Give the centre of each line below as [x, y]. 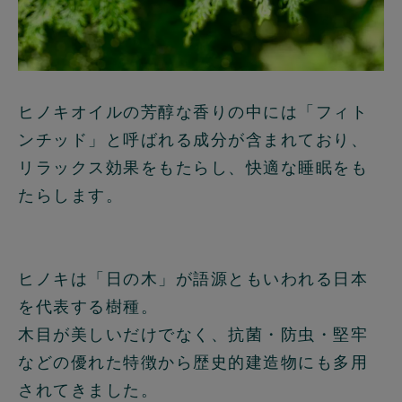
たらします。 [70, 195]
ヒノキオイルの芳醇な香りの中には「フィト [193, 111]
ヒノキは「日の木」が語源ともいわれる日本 [193, 278]
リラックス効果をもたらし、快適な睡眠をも [193, 167]
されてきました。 [88, 389]
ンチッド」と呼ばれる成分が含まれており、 [193, 139]
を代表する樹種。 [88, 306]
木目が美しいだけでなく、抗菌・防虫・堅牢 [193, 334]
